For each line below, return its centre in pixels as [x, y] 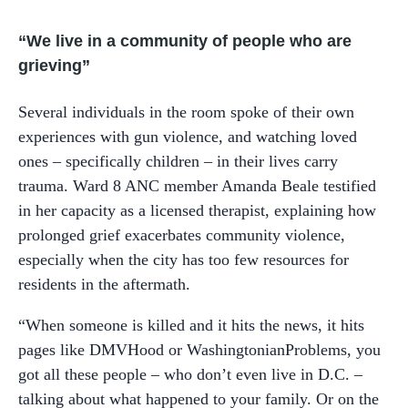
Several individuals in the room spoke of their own [186, 112]
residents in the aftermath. [104, 284]
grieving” [56, 65]
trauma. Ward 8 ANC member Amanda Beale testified [197, 185]
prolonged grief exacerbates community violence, [182, 235]
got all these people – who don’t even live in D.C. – [190, 374]
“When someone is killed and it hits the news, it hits [191, 325]
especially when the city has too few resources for [184, 259]
